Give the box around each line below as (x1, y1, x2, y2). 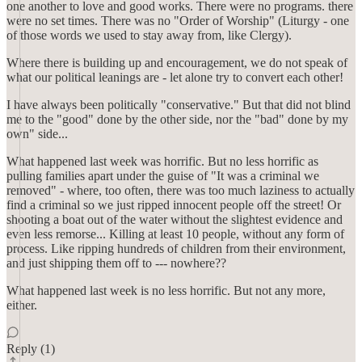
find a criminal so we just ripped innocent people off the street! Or (6, 198, 341, 212)
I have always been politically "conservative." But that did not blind (6, 98, 351, 112)
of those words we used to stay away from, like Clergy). (6, 28, 292, 42)
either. (6, 298, 37, 312)
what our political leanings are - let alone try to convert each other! (6, 70, 343, 84)
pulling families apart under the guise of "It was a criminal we (6, 169, 319, 183)
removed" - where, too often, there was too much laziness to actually (6, 183, 355, 197)
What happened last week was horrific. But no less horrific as (6, 154, 318, 168)
